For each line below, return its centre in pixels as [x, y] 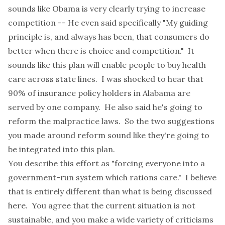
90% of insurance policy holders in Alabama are [99, 93]
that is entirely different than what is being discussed [110, 191]
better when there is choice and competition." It [101, 51]
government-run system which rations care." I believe [112, 177]
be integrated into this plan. [62, 149]
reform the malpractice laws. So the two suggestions [111, 121]
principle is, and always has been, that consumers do [109, 37]
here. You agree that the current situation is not [102, 205]
